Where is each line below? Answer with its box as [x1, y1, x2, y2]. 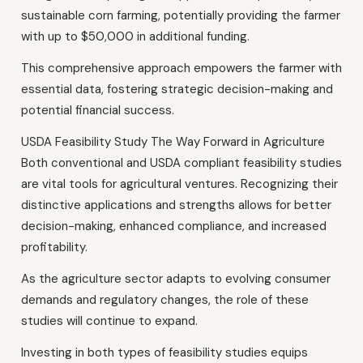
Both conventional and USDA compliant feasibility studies [21, 154, 342, 171]
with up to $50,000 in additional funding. [21, 28, 250, 45]
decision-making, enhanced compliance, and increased [21, 217, 327, 234]
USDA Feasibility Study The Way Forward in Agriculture [21, 133, 325, 150]
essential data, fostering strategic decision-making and [21, 80, 333, 97]
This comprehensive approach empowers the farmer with [21, 59, 342, 76]
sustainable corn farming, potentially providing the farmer [21, 6, 340, 23]
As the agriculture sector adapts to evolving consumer [21, 270, 331, 287]
